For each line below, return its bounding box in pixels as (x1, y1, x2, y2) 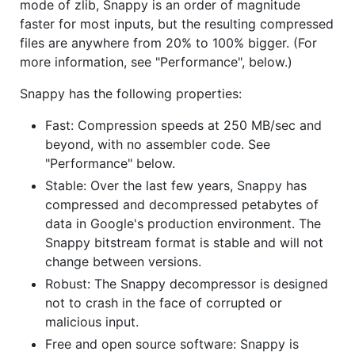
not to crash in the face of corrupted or (45, 294, 282, 311)
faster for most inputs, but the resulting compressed (20, 15, 334, 32)
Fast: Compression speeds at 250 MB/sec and (45, 116, 322, 133)
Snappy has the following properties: (20, 85, 242, 101)
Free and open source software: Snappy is (45, 335, 299, 352)
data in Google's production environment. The (45, 215, 321, 231)
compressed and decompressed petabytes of (45, 196, 319, 212)
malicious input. (45, 313, 139, 330)
